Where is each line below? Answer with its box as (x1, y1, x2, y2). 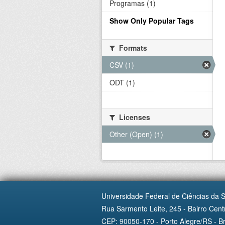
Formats (117, 43, 147, 53)
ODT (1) (109, 77, 135, 87)
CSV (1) (109, 60, 134, 70)
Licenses (117, 112, 150, 122)
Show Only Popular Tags (109, 16, 194, 26)
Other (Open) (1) (109, 129, 163, 139)
